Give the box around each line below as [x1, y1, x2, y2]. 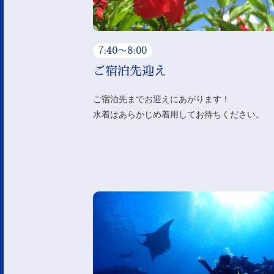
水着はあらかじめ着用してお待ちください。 [93, 108, 264, 119]
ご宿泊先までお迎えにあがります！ [93, 93, 230, 104]
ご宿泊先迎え [93, 64, 166, 77]
